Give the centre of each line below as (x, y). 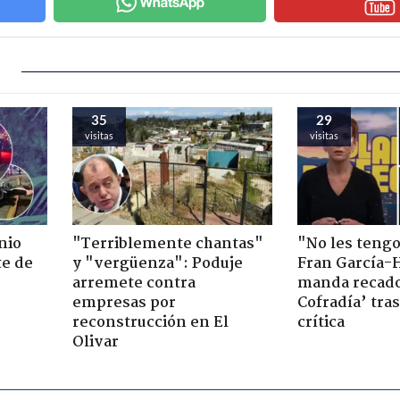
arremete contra (133, 283)
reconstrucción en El (150, 322)
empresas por (124, 303)
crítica (321, 322)
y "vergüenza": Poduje (157, 263)
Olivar (95, 342)
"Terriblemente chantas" (167, 244)
